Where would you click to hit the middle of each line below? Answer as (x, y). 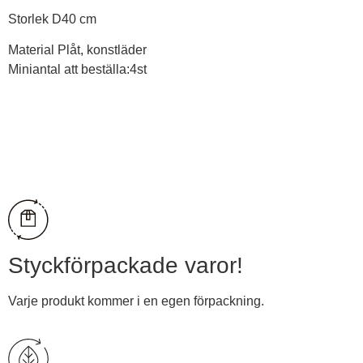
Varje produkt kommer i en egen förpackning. (136, 301)
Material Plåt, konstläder (77, 50)
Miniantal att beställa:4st (77, 70)
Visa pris (181, 151)
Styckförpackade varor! (126, 265)
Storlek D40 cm (52, 19)
